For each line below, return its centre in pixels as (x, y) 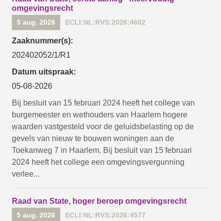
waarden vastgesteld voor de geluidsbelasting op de (103, 127)
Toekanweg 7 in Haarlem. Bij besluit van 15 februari (102, 150)
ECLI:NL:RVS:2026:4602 (105, 22)
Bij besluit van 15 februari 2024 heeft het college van (103, 103)
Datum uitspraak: (44, 72)
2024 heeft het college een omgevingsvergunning (98, 162)
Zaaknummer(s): (42, 41)
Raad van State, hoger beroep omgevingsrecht (99, 201)
